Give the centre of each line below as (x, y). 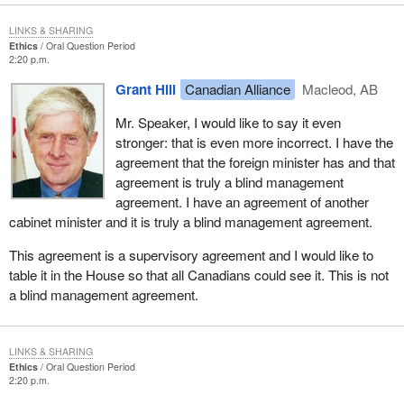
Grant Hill (145, 89)
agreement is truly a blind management (229, 182)
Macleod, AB (339, 88)
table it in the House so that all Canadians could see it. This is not (198, 275)
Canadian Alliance (237, 88)
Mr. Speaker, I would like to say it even (228, 123)
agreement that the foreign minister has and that (255, 162)
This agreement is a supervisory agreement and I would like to (191, 255)
